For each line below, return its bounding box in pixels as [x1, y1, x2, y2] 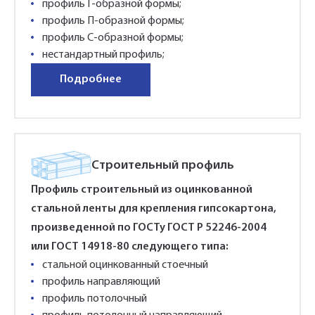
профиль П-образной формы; [42, 15, 184, 27]
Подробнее [60, 74, 122, 85]
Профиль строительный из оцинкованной [31, 184, 252, 195]
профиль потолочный [42, 293, 147, 304]
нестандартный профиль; [42, 49, 165, 60]
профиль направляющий [42, 276, 160, 288]
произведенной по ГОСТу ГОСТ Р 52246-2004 [31, 222, 266, 233]
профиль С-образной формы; [42, 32, 184, 44]
